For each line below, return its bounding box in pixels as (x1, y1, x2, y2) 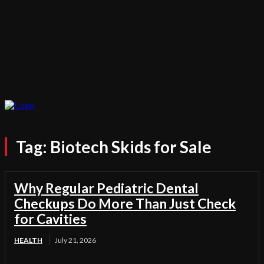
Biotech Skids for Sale (50, 137, 212, 157)
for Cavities (14, 210, 87, 227)
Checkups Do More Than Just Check (14, 195, 236, 212)
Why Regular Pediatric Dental (14, 180, 199, 196)
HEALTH (14, 236, 42, 245)
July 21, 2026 (55, 236, 96, 245)
